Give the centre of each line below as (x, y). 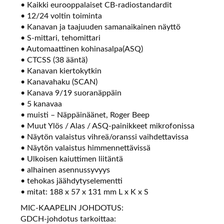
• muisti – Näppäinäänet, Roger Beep (85, 115)
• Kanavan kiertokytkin (61, 71)
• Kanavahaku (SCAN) (59, 82)
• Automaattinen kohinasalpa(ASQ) (82, 49)
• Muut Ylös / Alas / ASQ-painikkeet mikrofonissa (108, 126)
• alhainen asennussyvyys (65, 170)
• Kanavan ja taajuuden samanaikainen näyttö (101, 27)
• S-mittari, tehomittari (61, 38)
